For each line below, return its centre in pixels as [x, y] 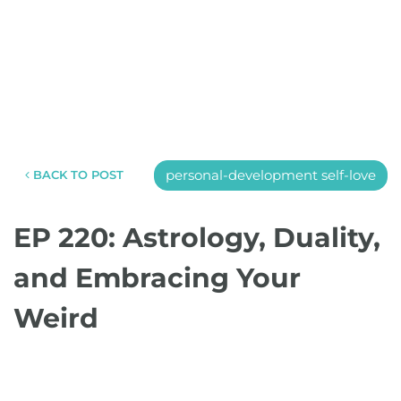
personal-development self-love [271, 175]
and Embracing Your [157, 278]
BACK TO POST [77, 175]
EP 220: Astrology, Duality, [197, 238]
